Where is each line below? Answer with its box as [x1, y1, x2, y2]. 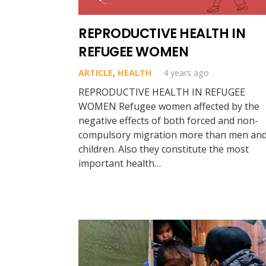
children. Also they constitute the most [78, 142, 249, 156]
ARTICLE [78, 67, 113, 79]
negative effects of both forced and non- [78, 114, 258, 128]
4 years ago [163, 67, 210, 79]
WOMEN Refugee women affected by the [78, 100, 259, 113]
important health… [78, 157, 161, 170]
